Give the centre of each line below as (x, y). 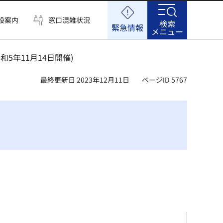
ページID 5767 (165, 80)
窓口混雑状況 (69, 20)
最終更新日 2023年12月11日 (85, 80)
